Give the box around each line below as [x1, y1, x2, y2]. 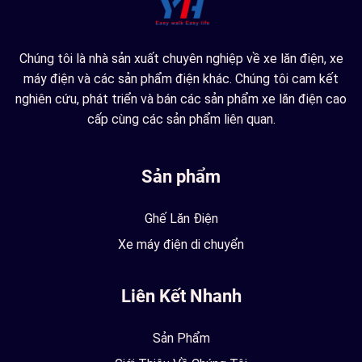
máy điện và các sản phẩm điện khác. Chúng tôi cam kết [23, 70, 339, 86]
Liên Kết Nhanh [120, 285, 242, 306]
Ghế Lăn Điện [144, 210, 218, 226]
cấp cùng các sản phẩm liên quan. [86, 111, 276, 127]
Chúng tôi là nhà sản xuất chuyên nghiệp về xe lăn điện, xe [19, 50, 343, 66]
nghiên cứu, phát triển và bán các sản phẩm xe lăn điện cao [15, 90, 347, 107]
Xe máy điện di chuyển [118, 236, 244, 252]
